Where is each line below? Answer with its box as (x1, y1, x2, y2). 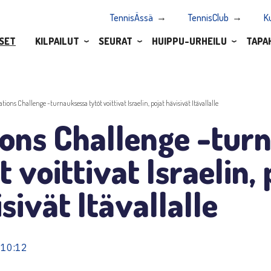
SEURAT (99, 34, 132, 47)
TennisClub (188, 11, 229, 24)
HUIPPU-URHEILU (152, 34, 227, 47)
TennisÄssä (110, 11, 153, 24)
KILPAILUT (35, 34, 79, 47)
